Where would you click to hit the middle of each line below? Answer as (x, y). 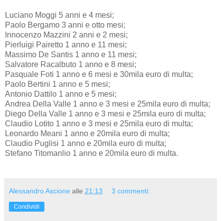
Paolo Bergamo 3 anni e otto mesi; (65, 25)
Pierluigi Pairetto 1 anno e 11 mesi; (66, 45)
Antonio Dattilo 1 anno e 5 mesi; (61, 94)
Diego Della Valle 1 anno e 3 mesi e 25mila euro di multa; (105, 114)
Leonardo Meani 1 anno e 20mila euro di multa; (87, 133)
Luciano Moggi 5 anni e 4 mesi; (59, 15)
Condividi (27, 207)
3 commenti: (131, 191)
